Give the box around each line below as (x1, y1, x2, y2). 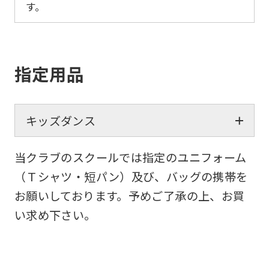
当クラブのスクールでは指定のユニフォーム (14, 148, 247, 166)
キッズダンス (25, 112, 96, 129)
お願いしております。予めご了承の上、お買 (14, 187, 245, 204)
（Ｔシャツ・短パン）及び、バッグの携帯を (14, 168, 248, 185)
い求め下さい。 (14, 206, 96, 223)
